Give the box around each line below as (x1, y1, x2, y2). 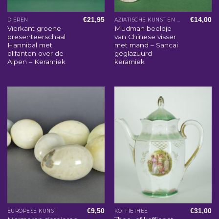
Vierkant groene (7, 24, 61, 32)
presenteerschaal (7, 32, 66, 41)
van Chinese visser (114, 32, 176, 41)
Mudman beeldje (114, 24, 172, 32)
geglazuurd (114, 49, 152, 57)
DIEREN (7, 16, 28, 23)
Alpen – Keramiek (7, 57, 66, 66)
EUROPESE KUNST (7, 208, 57, 215)
